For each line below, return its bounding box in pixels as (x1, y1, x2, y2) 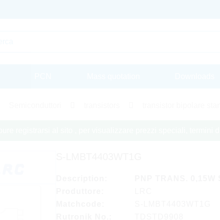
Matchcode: (55, 200, 105, 208)
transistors (83, 101, 120, 110)
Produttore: (55, 187, 104, 195)
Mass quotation (86, 72, 140, 81)
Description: (55, 174, 108, 183)
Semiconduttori (8, 101, 61, 110)
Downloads (174, 72, 215, 81)
